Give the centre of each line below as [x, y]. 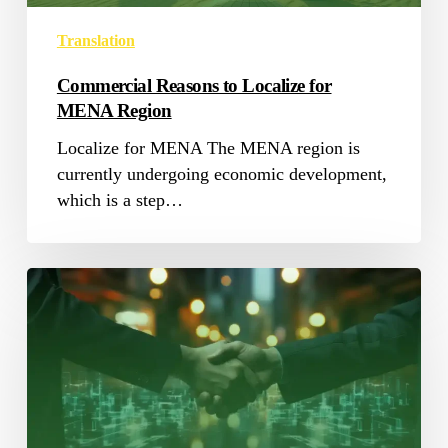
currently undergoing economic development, [221, 174]
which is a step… [119, 200]
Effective [58, 410]
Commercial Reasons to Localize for [194, 86]
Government [70, 280]
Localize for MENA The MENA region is [208, 148]
